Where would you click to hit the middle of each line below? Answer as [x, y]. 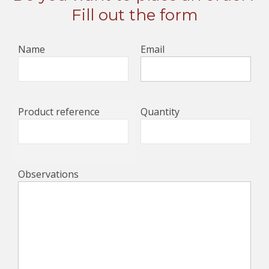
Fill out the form [134, 15]
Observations [48, 174]
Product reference [59, 111]
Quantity [160, 111]
